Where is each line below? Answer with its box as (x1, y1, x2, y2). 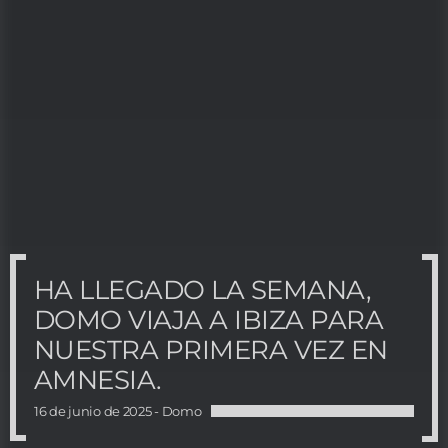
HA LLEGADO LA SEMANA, (34, 274, 372, 306)
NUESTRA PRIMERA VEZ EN (34, 334, 388, 366)
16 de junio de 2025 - (34, 403, 162, 420)
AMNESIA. (34, 364, 162, 396)
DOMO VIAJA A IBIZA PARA (34, 304, 384, 336)
